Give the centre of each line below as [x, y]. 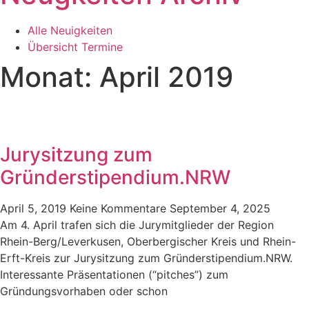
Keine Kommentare [120, 208]
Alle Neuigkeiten [70, 30]
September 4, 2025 [220, 208]
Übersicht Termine [75, 47]
